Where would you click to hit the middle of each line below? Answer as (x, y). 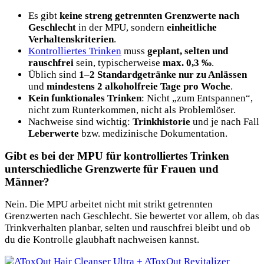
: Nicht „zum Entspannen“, (197, 98)
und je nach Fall (225, 121)
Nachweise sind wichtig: (80, 121)
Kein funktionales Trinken (85, 98)
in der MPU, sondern (121, 27)
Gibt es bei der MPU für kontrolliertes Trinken (117, 156)
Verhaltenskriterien (71, 39)
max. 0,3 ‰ (187, 62)
